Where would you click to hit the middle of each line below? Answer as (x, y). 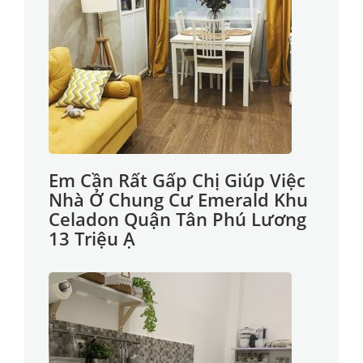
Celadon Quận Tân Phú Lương (177, 219)
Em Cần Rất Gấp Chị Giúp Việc (177, 180)
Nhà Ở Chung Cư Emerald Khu (178, 199)
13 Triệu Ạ (92, 238)
